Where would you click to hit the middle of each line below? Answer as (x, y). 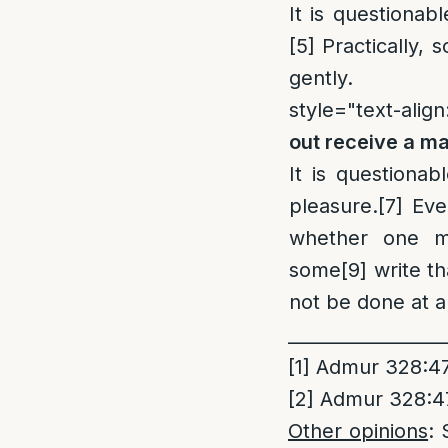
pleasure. (333, 205)
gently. (321, 77)
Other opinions (358, 430)
